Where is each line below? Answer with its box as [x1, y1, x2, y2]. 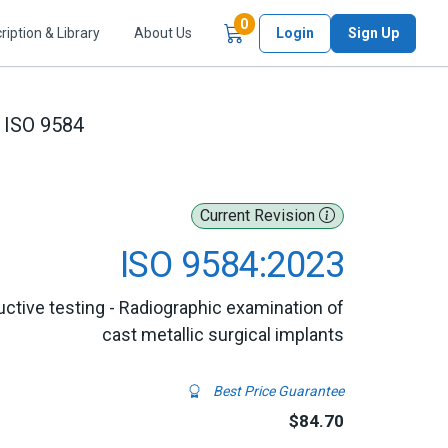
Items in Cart [247, 15, 333, 32]
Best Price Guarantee [210, 383, 344, 399]
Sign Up [348, 24, 399, 41]
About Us [134, 24, 192, 41]
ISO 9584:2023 [120, 244, 344, 286]
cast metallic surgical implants [102, 324, 344, 345]
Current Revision [200, 206, 319, 225]
